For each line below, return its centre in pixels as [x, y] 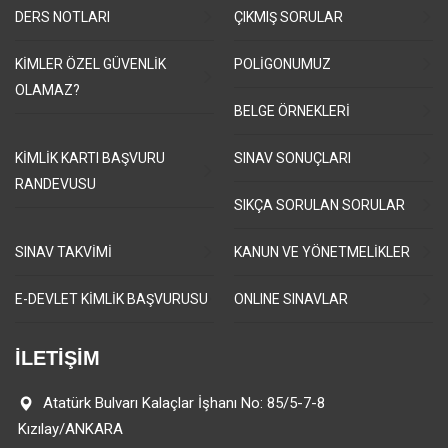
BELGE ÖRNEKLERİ [292, 111]
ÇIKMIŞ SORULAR [288, 17]
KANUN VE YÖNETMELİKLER [322, 252]
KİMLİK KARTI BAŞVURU [90, 158]
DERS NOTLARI [62, 17]
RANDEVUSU [55, 184]
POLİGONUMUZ [282, 64]
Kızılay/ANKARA [70, 429]
